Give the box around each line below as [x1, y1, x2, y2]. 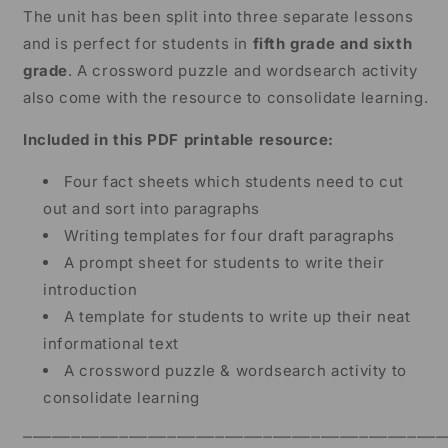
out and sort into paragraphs [43, 199, 260, 219]
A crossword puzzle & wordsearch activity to [64, 361, 407, 381]
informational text [43, 334, 179, 354]
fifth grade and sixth [252, 34, 413, 54]
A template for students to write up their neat [64, 307, 411, 327]
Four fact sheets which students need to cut [64, 172, 404, 192]
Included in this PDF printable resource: [23, 130, 334, 150]
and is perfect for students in [23, 34, 249, 54]
